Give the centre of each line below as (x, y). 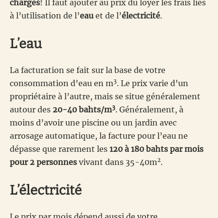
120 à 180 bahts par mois (156, 149)
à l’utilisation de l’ (45, 16)
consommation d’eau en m (62, 83)
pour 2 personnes (43, 162)
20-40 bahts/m (82, 110)
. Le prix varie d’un (153, 83)
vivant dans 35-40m (117, 162)
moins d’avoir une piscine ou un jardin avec (93, 123)
